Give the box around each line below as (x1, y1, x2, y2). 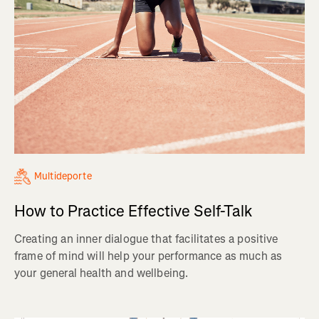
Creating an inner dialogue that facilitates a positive (14, 231, 278, 246)
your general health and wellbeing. (14, 265, 189, 281)
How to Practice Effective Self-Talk (14, 200, 252, 221)
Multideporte (34, 169, 92, 183)
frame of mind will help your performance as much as (14, 248, 283, 263)
